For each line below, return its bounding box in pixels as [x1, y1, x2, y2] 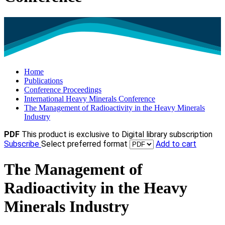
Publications [24, 76, 63, 85]
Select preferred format [41, 139, 130, 149]
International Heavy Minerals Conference [24, 94, 155, 103]
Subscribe [4, 139, 41, 149]
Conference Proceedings [24, 85, 101, 94]
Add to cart [156, 139, 196, 149]
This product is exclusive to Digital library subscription [22, 130, 212, 140]
